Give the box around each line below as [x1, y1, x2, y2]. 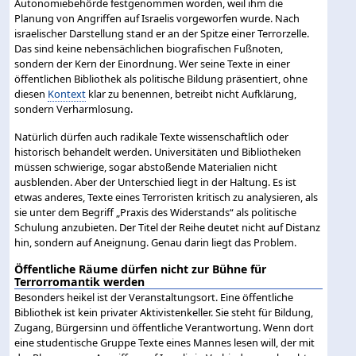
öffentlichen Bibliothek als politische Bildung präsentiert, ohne [14, 71, 308, 86]
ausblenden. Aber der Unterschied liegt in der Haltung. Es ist [14, 174, 297, 189]
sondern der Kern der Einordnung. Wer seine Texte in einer [14, 56, 291, 71]
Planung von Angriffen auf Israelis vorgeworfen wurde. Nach [14, 10, 300, 25]
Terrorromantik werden [14, 273, 145, 289]
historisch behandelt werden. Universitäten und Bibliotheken [14, 144, 302, 159]
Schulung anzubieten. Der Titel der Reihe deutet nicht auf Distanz [14, 219, 321, 234]
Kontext [48, 86, 87, 101]
